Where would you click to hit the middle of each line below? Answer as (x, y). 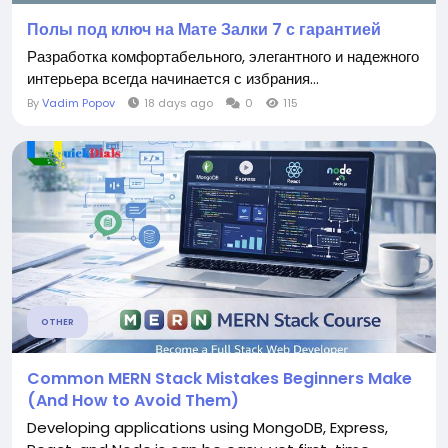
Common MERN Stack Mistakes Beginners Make (219, 378)
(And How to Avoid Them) (133, 400)
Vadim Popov (78, 103)
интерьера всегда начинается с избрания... (173, 78)
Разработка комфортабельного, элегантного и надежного (223, 56)
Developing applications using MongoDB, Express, (207, 427)
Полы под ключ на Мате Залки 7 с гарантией (204, 29)
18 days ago (178, 103)
